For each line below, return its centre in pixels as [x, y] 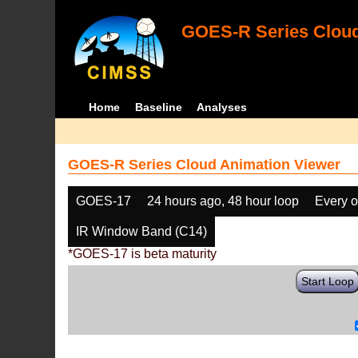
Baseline [158, 107]
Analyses [222, 107]
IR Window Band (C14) [142, 231]
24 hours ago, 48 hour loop [223, 201]
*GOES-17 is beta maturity [143, 254]
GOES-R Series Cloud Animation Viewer [205, 165]
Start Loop [328, 281]
